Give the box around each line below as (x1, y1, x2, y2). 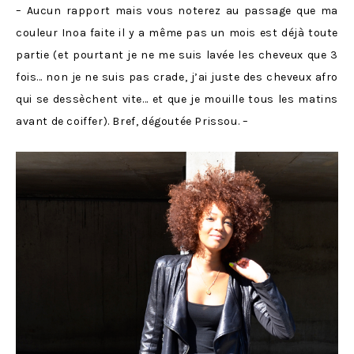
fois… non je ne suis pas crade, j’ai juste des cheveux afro (16, 70, 338, 84)
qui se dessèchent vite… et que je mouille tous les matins (16, 92, 338, 106)
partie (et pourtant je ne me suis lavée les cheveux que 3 (16, 48, 338, 62)
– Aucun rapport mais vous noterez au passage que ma (16, 4, 338, 17)
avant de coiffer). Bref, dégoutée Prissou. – (16, 115, 249, 128)
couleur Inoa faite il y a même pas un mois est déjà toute (16, 26, 338, 40)
